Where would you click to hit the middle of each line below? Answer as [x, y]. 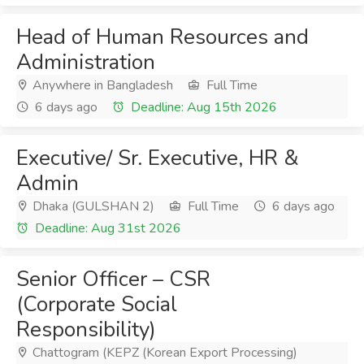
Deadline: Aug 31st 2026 [106, 228]
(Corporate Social [97, 304]
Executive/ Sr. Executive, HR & [158, 158]
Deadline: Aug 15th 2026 [202, 107]
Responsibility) [86, 329]
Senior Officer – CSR [113, 279]
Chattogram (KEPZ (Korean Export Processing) [163, 353]
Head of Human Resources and [162, 37]
